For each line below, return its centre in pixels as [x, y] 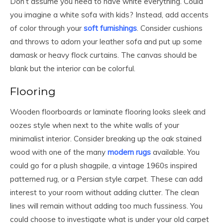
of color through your [47, 28]
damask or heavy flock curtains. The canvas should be [104, 55]
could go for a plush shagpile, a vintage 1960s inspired [104, 166]
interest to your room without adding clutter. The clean [105, 193]
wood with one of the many [59, 152]
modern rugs [129, 152]
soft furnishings [110, 28]
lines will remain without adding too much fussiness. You [106, 206]
